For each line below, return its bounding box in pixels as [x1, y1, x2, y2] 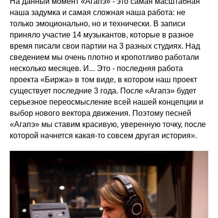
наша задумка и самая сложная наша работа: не [10, 8, 185, 17]
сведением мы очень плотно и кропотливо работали [10, 53, 199, 61]
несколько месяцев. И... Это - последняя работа [10, 64, 183, 73]
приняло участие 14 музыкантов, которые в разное [10, 31, 194, 39]
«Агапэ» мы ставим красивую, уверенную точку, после [10, 120, 206, 128]
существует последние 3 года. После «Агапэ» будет [10, 87, 196, 95]
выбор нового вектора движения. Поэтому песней [10, 109, 191, 117]
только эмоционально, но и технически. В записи [10, 19, 185, 28]
